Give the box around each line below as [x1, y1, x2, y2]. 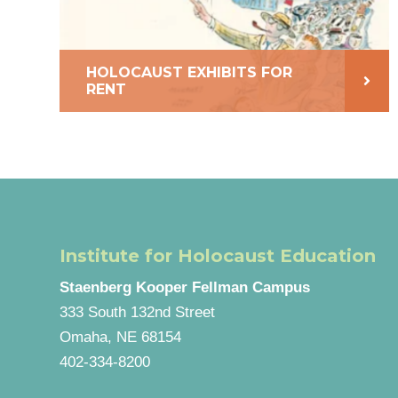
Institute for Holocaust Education [60, 245, 377, 267]
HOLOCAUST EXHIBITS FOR [86, 64, 293, 82]
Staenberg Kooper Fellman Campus [60, 279, 311, 297]
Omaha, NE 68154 [60, 329, 182, 346]
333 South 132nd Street [60, 304, 216, 322]
